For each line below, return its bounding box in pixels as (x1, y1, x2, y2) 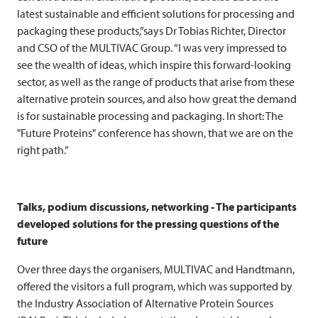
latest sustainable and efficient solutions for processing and (17, 6, 295, 21)
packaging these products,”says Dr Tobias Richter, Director (17, 23, 286, 38)
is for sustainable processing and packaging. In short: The (17, 108, 283, 123)
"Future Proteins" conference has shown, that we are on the (17, 125, 293, 140)
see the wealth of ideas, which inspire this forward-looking (17, 57, 291, 72)
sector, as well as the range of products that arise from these (17, 74, 295, 89)
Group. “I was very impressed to (138, 40, 287, 55)
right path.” (17, 142, 69, 157)
